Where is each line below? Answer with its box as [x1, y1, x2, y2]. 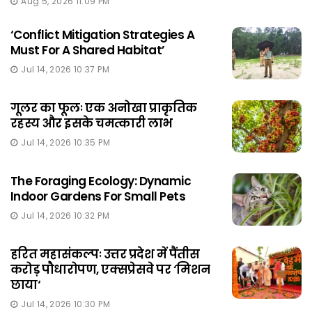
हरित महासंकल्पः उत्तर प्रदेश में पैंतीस [10, 246, 200, 263]
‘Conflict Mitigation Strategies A [10, 26, 195, 44]
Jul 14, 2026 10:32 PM [21, 210, 109, 222]
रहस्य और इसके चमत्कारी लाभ [10, 115, 173, 132]
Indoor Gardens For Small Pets [10, 188, 186, 205]
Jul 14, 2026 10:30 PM [21, 298, 110, 311]
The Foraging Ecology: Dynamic [10, 173, 192, 190]
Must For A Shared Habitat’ [10, 42, 165, 59]
